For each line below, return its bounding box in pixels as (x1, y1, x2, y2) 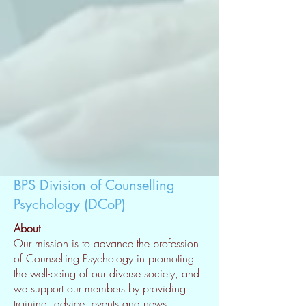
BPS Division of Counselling (14, 176, 175, 194)
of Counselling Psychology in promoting (14, 251, 194, 266)
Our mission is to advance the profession (14, 236, 199, 251)
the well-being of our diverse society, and (14, 266, 199, 281)
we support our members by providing (14, 281, 186, 296)
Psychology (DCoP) (14, 195, 126, 213)
